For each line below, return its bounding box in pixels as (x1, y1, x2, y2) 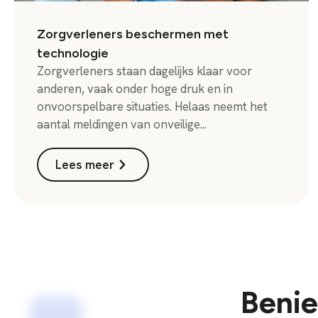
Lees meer (55, 156, 114, 172)
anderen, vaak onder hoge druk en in (36, 80, 233, 97)
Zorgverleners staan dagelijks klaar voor (36, 62, 252, 79)
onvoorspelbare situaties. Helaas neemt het (36, 98, 268, 114)
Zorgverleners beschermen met (36, 26, 229, 41)
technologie (36, 45, 109, 60)
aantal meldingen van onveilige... (36, 116, 207, 132)
